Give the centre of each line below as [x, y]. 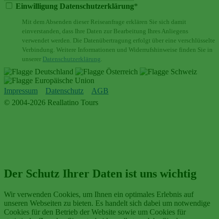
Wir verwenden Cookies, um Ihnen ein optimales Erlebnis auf [99, 195]
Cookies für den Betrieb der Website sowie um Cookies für [95, 212]
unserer [32, 59]
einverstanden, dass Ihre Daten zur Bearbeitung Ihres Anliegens [105, 31]
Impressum [21, 91]
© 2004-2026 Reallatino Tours [51, 103]
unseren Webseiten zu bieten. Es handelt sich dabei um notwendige [107, 203]
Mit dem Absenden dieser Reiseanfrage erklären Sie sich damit [104, 22]
